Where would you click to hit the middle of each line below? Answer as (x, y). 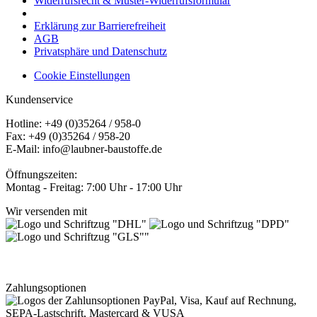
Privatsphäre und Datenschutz (100, 51)
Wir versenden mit (46, 211)
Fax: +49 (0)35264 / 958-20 (68, 136)
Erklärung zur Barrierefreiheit (100, 25)
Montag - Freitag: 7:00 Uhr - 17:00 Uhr (94, 187)
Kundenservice (39, 99)
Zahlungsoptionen (46, 287)
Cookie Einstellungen (82, 75)
